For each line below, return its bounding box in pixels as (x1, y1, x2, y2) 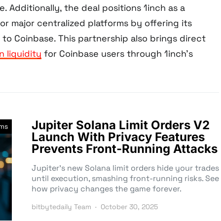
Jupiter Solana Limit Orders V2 (32, 118, 210, 133)
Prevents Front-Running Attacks (32, 142, 218, 156)
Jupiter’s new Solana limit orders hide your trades (32, 163, 219, 174)
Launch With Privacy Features (32, 130, 205, 145)
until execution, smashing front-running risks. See (32, 173, 219, 184)
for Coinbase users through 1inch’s (41, 48, 193, 60)
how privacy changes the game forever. (32, 184, 182, 194)
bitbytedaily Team (32, 202, 91, 212)
